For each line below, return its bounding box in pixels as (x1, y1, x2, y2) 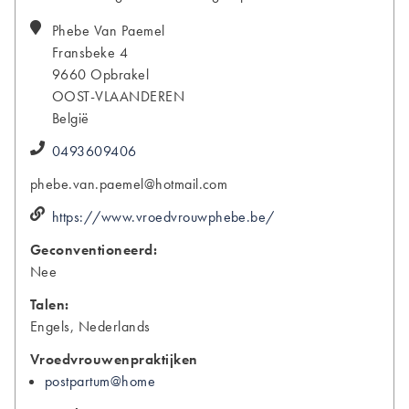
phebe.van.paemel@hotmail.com (30, 173, 228, 194)
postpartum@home (45, 371, 156, 391)
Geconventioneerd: (30, 239, 158, 259)
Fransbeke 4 (52, 42, 129, 62)
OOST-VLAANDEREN (52, 86, 185, 106)
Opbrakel (90, 64, 150, 84)
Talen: (30, 294, 69, 314)
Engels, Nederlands (30, 316, 151, 336)
